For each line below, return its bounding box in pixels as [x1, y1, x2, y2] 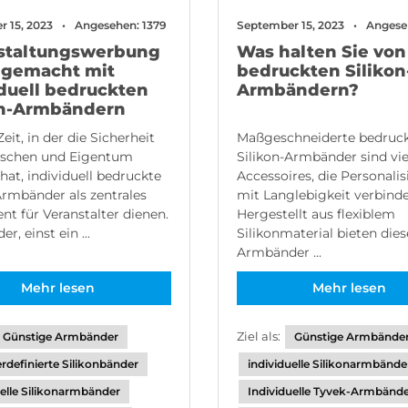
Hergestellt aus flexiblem [236, 206, 395, 222]
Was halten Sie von [236, 42, 406, 62]
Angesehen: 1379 [74, 18, 167, 32]
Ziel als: [236, 329, 283, 343]
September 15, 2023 [236, 18, 344, 32]
